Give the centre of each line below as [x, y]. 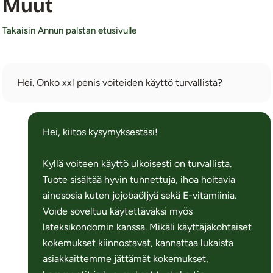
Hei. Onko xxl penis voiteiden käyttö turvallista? [120, 82]
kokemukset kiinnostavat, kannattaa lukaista [138, 243]
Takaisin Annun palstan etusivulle [70, 30]
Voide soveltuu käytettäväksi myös [118, 211]
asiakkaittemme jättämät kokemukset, [126, 258]
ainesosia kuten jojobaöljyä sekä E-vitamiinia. [140, 195]
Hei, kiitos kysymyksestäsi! [101, 132]
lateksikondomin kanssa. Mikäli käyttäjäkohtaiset [147, 227]
